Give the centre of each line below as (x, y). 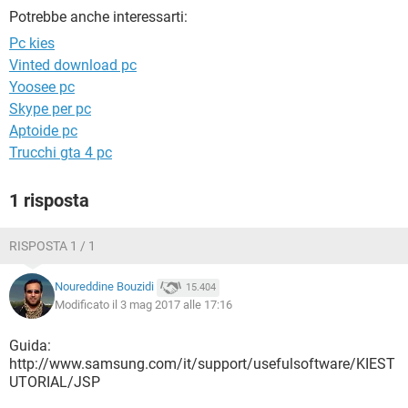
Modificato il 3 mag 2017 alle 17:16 (143, 305)
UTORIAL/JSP (55, 382)
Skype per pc (50, 109)
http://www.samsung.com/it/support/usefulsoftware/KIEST (202, 364)
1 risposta (49, 200)
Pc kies (32, 43)
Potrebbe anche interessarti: (98, 17)
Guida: (30, 346)
